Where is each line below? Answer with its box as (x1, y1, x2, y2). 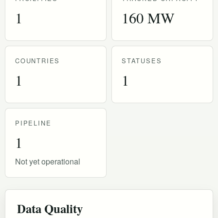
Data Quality (17, 199, 83, 217)
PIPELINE (15, 118, 52, 127)
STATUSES (122, 55, 162, 65)
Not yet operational (15, 155, 80, 167)
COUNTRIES (15, 55, 60, 65)
